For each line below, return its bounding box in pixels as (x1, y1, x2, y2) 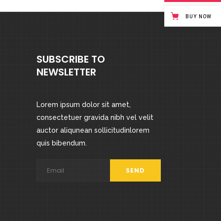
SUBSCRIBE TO (36, 52, 105, 67)
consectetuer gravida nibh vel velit (36, 113, 153, 122)
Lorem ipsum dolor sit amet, (36, 101, 131, 109)
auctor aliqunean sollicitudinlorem (36, 126, 149, 135)
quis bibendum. (36, 139, 87, 147)
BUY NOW (185, 13, 212, 20)
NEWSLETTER (36, 65, 96, 79)
